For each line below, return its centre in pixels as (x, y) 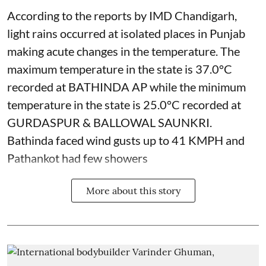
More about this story (133, 190)
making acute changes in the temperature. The (123, 51)
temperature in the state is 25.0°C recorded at (124, 104)
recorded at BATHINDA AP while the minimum (126, 86)
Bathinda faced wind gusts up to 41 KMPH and (126, 140)
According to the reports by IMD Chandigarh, (122, 15)
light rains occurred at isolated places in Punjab (126, 33)
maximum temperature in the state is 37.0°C (120, 69)
